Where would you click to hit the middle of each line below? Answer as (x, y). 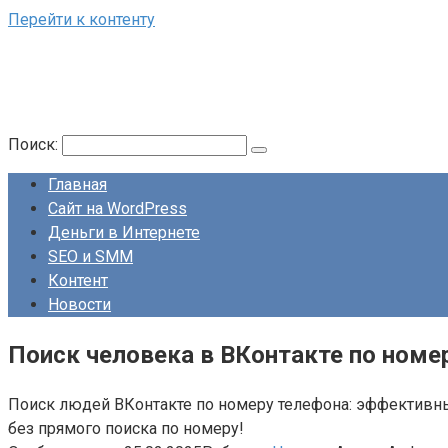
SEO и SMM (90, 256)
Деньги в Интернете (124, 232)
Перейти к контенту (81, 19)
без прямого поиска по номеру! (126, 428)
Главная (77, 184)
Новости (79, 304)
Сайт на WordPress (117, 208)
